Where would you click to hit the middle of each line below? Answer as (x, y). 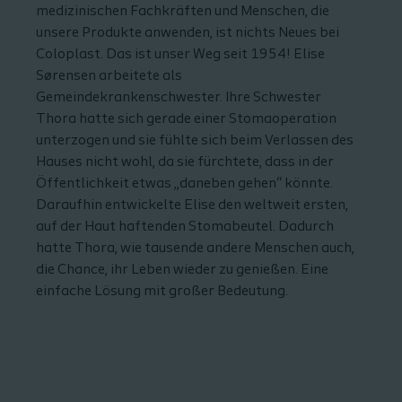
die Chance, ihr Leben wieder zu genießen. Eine (182, 270)
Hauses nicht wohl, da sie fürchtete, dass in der (185, 162)
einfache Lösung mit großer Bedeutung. (163, 291)
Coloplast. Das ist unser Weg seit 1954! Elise (180, 54)
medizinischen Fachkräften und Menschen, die (183, 11)
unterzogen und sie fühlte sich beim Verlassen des (195, 140)
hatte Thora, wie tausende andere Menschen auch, (195, 248)
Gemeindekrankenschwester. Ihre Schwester (179, 97)
